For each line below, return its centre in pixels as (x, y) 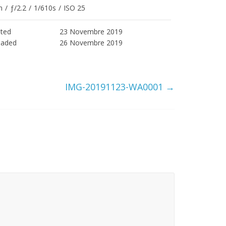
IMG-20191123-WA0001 (115, 87)
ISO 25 (74, 8)
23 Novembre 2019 (91, 32)
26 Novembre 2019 (91, 43)
